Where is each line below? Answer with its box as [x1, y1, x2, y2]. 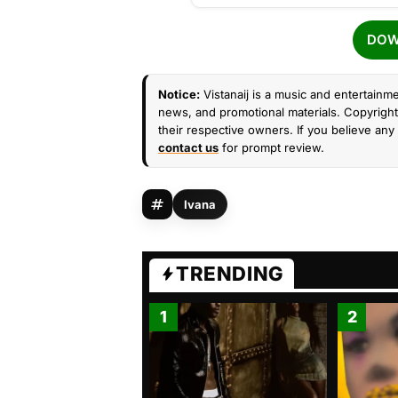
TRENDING [176, 262, 283, 285]
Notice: [158, 87, 200, 101]
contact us [158, 140, 219, 155]
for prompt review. [219, 140, 324, 155]
